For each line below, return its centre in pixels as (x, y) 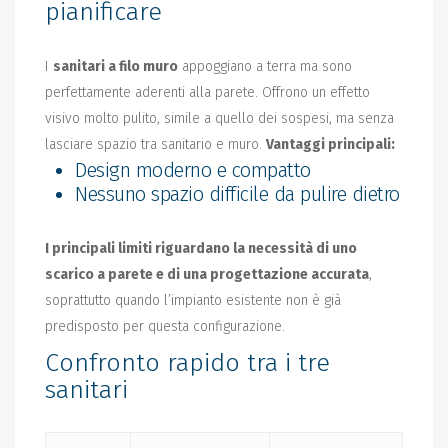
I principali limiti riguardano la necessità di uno (201, 248)
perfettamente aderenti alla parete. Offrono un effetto (207, 92)
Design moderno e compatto (193, 169)
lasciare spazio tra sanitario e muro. (155, 144)
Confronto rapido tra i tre (187, 362)
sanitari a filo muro (115, 66)
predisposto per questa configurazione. (169, 326)
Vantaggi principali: (330, 144)
